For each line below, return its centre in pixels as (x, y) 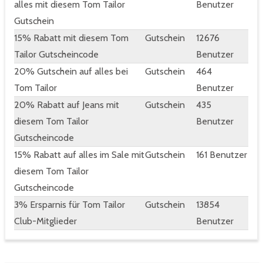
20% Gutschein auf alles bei (71, 72)
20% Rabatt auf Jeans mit (67, 105)
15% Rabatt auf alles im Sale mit (79, 155)
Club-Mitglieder (45, 221)
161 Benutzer (222, 155)
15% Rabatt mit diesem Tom (71, 38)
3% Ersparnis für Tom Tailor (70, 205)
